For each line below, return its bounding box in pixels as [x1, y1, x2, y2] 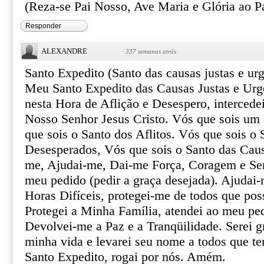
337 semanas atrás [126, 48, 176, 55]
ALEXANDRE [41, 47, 87, 55]
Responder [25, 22, 61, 30]
